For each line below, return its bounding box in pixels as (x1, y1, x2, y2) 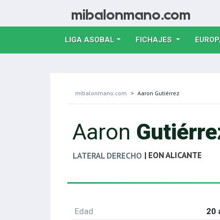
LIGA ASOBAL (65, 35, 114, 44)
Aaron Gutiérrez (137, 89, 179, 97)
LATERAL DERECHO (73, 150, 142, 161)
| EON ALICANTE (142, 150, 202, 161)
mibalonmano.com (75, 89, 127, 97)
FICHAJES (135, 35, 174, 44)
